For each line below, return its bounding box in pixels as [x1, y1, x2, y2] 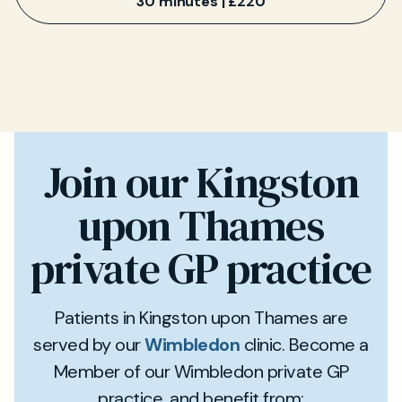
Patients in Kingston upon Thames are [55, 306, 347, 329]
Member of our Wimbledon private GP [53, 360, 349, 383]
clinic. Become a [240, 333, 369, 356]
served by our [33, 333, 145, 356]
